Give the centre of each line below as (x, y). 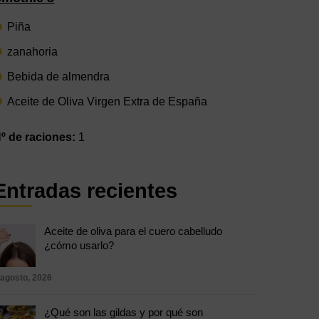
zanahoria (33, 52)
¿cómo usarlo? (79, 245)
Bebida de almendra (59, 77)
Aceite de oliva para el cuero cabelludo (134, 231)
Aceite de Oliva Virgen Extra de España (108, 101)
